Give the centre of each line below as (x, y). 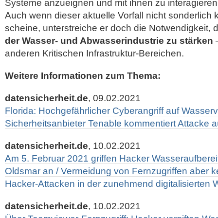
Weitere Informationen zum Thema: (83, 76)
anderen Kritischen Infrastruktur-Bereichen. (94, 53)
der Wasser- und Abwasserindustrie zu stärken (109, 41)
